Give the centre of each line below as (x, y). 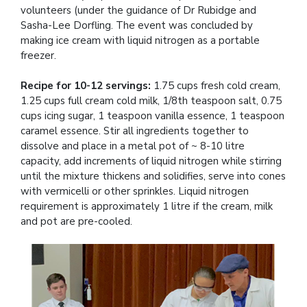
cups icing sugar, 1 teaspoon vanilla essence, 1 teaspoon (152, 115)
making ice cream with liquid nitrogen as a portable (140, 40)
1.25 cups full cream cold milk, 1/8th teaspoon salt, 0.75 (151, 100)
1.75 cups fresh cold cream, (216, 85)
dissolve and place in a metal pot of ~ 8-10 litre (133, 146)
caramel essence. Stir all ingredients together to (135, 131)
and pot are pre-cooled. (78, 221)
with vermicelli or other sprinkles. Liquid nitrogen (135, 191)
